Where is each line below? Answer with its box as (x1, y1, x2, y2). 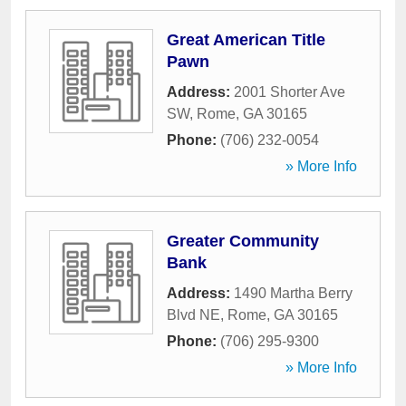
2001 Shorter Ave (234, 84, 345, 100)
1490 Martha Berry (234, 285, 353, 301)
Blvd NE (167, 307, 220, 323)
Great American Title (167, 31, 325, 49)
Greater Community (167, 232, 319, 250)
